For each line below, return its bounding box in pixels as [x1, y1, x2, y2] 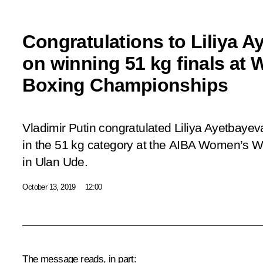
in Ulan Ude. [22, 154, 88, 169]
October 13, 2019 [22, 182, 76, 191]
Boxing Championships [22, 74, 228, 96]
